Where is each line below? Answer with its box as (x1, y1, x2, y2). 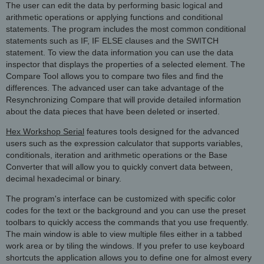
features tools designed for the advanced (84, 126, 239, 136)
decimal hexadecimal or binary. (6, 173, 121, 183)
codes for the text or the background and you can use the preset (6, 205, 246, 215)
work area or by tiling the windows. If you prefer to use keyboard (6, 240, 245, 250)
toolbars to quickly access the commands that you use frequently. (6, 217, 249, 227)
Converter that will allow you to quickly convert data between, (6, 161, 233, 171)
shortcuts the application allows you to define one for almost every (6, 252, 252, 262)
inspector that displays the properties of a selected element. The (6, 59, 245, 69)
